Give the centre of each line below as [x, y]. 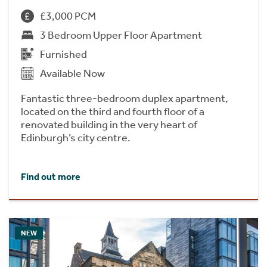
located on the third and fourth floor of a [113, 112]
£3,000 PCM [68, 16]
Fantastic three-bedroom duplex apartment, [125, 99]
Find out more [51, 177]
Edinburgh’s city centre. [76, 138]
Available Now [72, 74]
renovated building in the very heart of [109, 125]
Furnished [63, 55]
